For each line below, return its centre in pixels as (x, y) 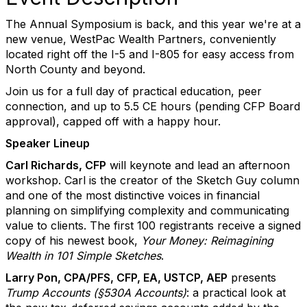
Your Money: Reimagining (207, 241)
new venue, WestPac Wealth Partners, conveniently (141, 39)
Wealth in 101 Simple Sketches (83, 256)
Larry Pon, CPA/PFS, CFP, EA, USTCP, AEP (116, 278)
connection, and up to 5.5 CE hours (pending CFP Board (153, 106)
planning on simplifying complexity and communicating (147, 210)
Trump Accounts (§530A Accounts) (96, 293)
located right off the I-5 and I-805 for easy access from (150, 54)
